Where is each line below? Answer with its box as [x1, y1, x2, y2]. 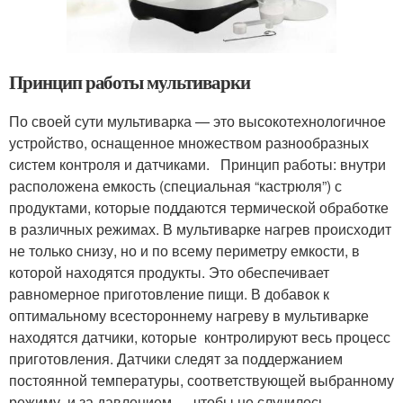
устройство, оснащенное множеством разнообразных [9, 132, 369, 154]
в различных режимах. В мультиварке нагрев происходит [9, 219, 391, 240]
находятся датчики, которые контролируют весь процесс [9, 327, 390, 348]
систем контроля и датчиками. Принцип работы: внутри [9, 154, 386, 175]
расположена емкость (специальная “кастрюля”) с [9, 175, 342, 197]
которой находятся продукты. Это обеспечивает [9, 262, 329, 283]
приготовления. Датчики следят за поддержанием [9, 348, 343, 370]
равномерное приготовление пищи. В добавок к [9, 283, 329, 305]
